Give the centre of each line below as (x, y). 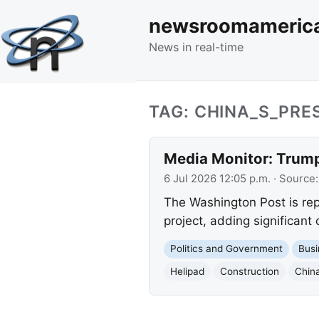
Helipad (187, 271)
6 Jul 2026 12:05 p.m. (217, 178)
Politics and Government (226, 249)
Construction (249, 271)
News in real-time (196, 47)
